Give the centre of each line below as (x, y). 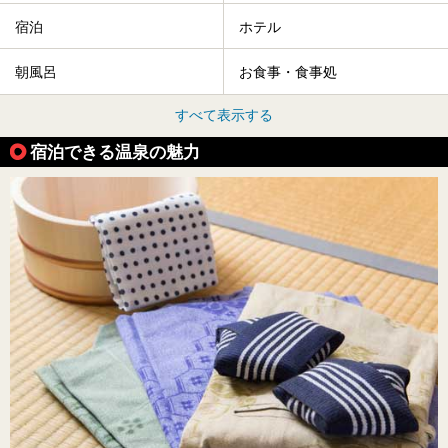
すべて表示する (224, 114)
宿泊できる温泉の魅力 (115, 151)
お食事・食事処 (288, 72)
